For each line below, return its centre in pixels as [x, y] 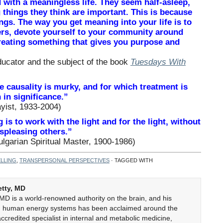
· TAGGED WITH [131, 160]
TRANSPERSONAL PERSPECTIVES [64, 160]
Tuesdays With [158, 62]
